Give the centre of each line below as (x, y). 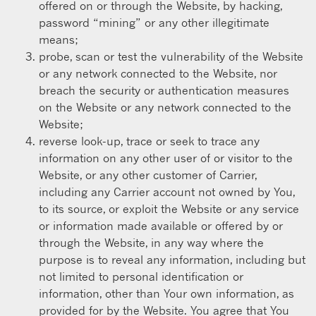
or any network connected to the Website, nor (158, 73)
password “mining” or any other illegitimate (154, 22)
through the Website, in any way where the (151, 242)
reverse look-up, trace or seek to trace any (149, 141)
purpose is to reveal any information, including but (172, 259)
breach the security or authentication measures (164, 90)
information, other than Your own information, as (166, 293)
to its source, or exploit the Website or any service (169, 208)
